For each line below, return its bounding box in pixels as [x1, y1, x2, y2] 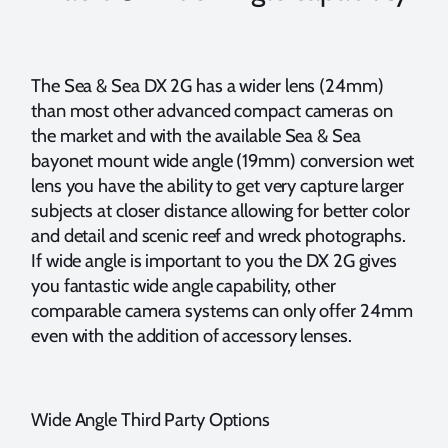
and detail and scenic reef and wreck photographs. [31, 223, 407, 247]
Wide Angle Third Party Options [31, 407, 270, 431]
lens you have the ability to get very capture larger [31, 173, 404, 197]
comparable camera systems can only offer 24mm [31, 298, 413, 322]
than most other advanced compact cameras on [31, 98, 393, 122]
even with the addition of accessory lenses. [31, 323, 352, 347]
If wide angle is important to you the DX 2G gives [31, 248, 398, 272]
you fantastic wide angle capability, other [31, 273, 336, 297]
